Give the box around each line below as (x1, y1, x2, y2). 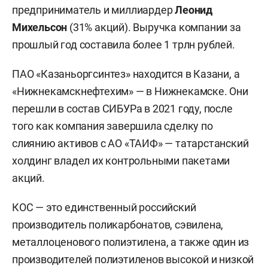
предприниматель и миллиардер (12, 3, 175, 16)
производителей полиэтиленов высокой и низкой (12, 252, 254, 266)
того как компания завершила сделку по (12, 119, 213, 132)
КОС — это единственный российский (12, 200, 196, 214)
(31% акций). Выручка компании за (67, 20, 241, 33)
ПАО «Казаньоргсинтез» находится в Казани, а (12, 67, 240, 80)
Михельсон (12, 20, 68, 33)
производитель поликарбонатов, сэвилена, (12, 218, 224, 231)
